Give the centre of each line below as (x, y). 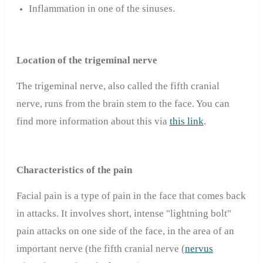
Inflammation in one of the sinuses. (102, 9)
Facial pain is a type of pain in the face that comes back (131, 196)
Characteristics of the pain (74, 170)
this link (186, 122)
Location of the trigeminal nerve (87, 60)
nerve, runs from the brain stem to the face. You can (123, 104)
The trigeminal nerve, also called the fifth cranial (118, 86)
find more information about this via (93, 122)
